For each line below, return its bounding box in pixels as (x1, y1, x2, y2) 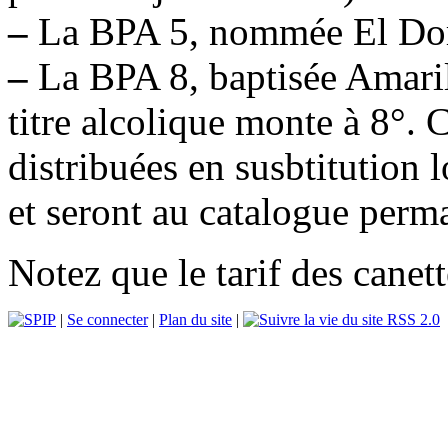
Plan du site (159, 310, 232, 328)
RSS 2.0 (383, 310, 440, 328)
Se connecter (67, 310, 148, 328)
